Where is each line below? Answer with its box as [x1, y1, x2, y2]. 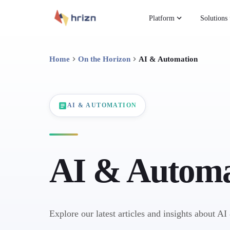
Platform [149, 14, 175, 22]
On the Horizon [78, 54, 130, 63]
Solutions [200, 14, 228, 22]
